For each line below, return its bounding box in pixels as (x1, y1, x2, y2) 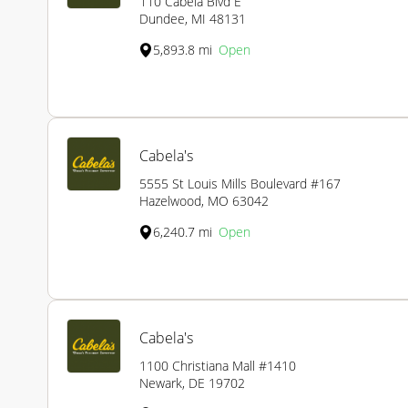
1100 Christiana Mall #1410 (139, 357, 296, 375)
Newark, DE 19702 (139, 374, 245, 393)
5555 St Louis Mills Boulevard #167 (139, 175, 341, 193)
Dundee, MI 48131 (139, 10, 246, 28)
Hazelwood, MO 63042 (139, 192, 269, 210)
